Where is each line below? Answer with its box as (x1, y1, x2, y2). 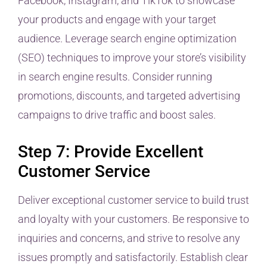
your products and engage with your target (18, 13, 216, 26)
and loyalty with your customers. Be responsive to (18, 213, 249, 226)
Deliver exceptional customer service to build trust (18, 194, 249, 207)
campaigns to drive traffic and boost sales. (18, 108, 216, 122)
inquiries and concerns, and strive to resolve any (18, 232, 240, 245)
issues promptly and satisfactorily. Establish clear (18, 251, 248, 264)
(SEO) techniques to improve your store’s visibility (18, 51, 246, 64)
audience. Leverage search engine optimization (18, 32, 237, 45)
